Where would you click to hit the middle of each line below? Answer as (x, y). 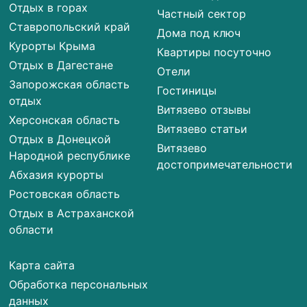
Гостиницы (187, 90)
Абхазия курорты (57, 174)
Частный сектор (202, 13)
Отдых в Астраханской (72, 213)
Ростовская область (65, 194)
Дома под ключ (199, 33)
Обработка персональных (79, 284)
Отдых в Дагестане (61, 65)
